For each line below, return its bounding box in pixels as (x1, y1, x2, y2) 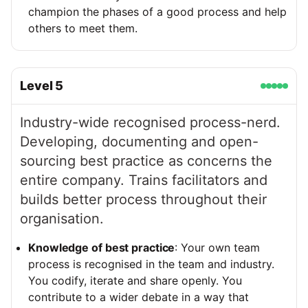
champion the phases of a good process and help (28, 5, 287, 19)
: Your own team (175, 241, 261, 255)
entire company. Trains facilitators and (20, 172, 267, 189)
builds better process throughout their (20, 191, 267, 208)
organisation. (20, 210, 104, 228)
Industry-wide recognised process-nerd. (20, 114, 280, 131)
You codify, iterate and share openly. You (28, 274, 242, 288)
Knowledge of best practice (28, 241, 175, 255)
